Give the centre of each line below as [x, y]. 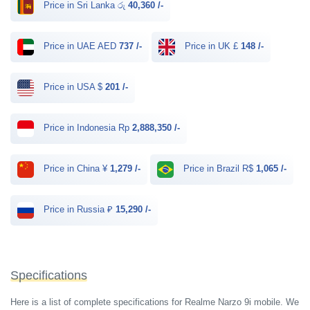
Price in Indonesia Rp [86, 128]
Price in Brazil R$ [218, 169]
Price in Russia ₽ [78, 210]
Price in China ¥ [75, 169]
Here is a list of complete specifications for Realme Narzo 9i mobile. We [155, 302]
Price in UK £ [211, 46]
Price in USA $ [73, 87]
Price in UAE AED [80, 46]
